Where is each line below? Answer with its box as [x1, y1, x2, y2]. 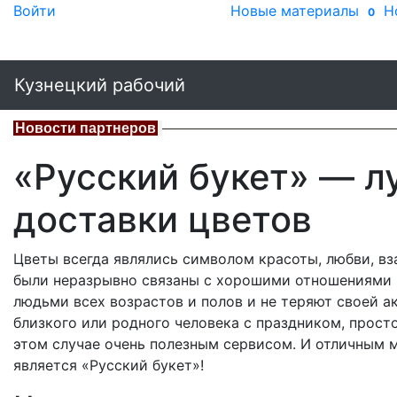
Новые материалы [230, 2, 359, 19]
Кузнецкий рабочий [14, 74, 185, 96]
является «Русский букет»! [13, 356, 204, 374]
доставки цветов [13, 198, 312, 241]
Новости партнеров [15, 121, 156, 136]
